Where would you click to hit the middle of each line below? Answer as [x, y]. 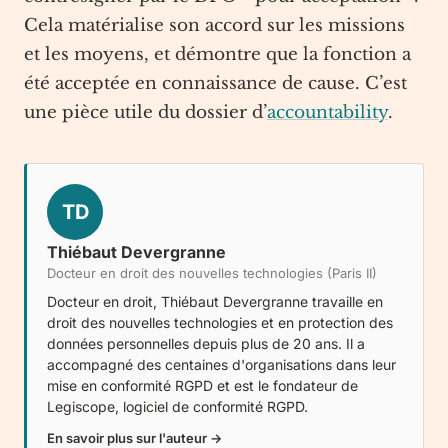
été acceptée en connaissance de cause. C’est [215, 83]
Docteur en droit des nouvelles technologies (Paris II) [212, 273]
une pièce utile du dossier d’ [145, 112]
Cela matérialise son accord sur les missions [214, 25]
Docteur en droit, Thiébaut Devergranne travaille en [215, 301]
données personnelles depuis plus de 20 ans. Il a [206, 343]
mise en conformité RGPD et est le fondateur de [202, 385]
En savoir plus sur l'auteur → [134, 438]
